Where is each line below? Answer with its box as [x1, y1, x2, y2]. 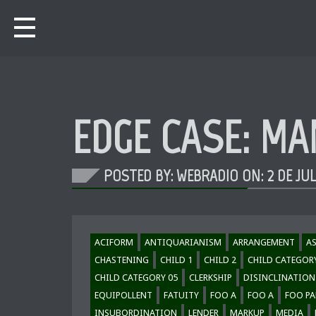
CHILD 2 [204, 255, 236, 265]
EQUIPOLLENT [95, 290, 152, 300]
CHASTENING [95, 255, 149, 265]
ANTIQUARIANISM [145, 237, 221, 248]
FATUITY [164, 290, 199, 300]
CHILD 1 [160, 255, 193, 265]
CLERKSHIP [189, 272, 232, 283]
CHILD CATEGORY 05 [95, 272, 178, 283]
